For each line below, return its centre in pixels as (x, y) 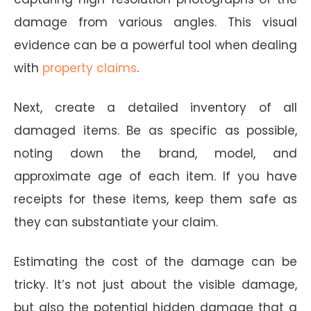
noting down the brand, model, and (155, 153)
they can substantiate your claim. (116, 222)
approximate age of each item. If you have (155, 176)
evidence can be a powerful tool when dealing (155, 45)
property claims (90, 68)
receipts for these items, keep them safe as (155, 199)
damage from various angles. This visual (155, 22)
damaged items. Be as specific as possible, (155, 130)
